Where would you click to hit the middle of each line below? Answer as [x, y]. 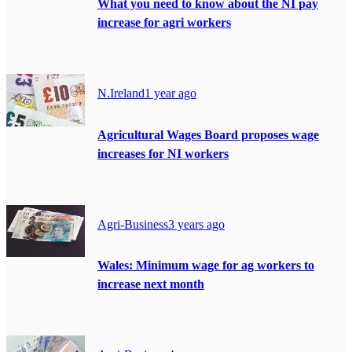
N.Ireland [121, 93]
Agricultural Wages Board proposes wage [208, 134]
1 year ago [170, 93]
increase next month [151, 284]
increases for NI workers [163, 153]
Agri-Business [133, 224]
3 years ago [196, 224]
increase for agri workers [164, 22]
